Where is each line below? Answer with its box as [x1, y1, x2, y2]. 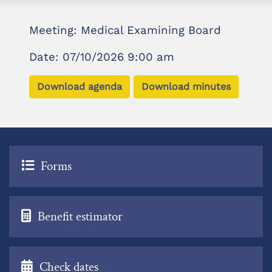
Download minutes [141, 81, 231, 92]
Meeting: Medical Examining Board [29, 24, 221, 37]
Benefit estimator [38, 208, 123, 225]
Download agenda [37, 81, 122, 92]
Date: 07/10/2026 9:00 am [29, 50, 174, 64]
